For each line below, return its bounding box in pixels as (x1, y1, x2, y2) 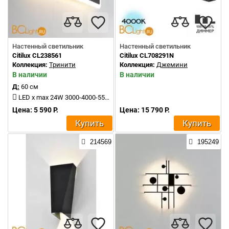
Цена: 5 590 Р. (12, 106, 58, 114)
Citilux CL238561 (12, 52, 62, 59)
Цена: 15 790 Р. (120, 106, 170, 114)
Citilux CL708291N (120, 52, 174, 59)
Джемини (156, 61, 188, 68)
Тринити (49, 61, 76, 68)
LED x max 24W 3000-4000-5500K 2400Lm (18, 94, 105, 101)
